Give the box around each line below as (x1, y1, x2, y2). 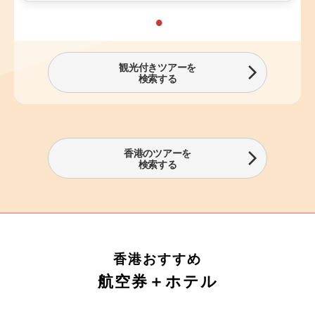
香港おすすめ (113, 248, 202, 269)
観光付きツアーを (119, 60, 196, 75)
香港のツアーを (123, 146, 192, 160)
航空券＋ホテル (97, 269, 218, 292)
